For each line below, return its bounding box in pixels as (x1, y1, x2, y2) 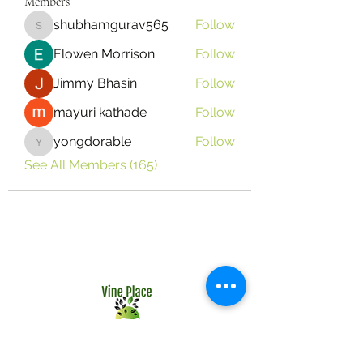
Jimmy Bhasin (53, 75, 137, 91)
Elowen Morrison (53, 46, 155, 62)
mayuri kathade (53, 105, 147, 120)
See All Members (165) (24, 157, 157, 173)
